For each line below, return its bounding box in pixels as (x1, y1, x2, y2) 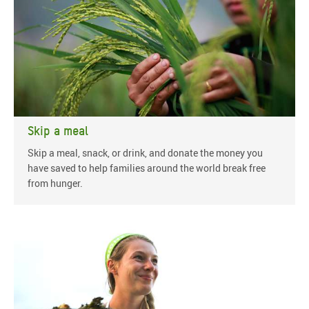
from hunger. (28, 176, 83, 190)
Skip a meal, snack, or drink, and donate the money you (28, 146, 263, 159)
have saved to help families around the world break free (28, 161, 266, 175)
